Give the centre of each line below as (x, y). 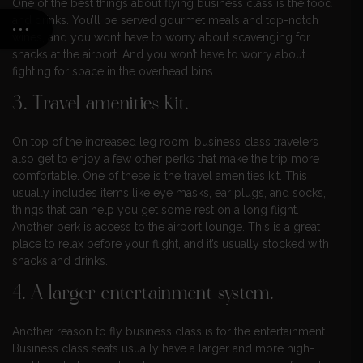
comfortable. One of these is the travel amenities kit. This (160, 176)
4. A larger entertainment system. (143, 295)
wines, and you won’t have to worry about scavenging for (161, 37)
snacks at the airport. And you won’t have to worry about (159, 54)
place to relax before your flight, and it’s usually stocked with (171, 244)
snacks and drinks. (60, 261)
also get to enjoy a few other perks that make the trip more (166, 159)
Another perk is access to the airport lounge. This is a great (166, 227)
